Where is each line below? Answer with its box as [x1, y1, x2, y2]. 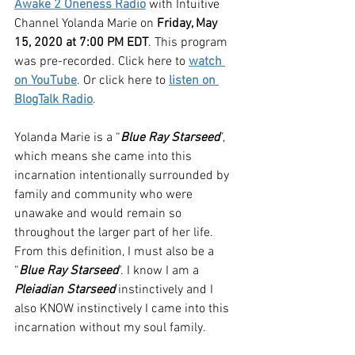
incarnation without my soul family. [14, 320, 206, 336]
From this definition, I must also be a [14, 244, 217, 260]
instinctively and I [115, 282, 216, 298]
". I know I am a [118, 263, 202, 279]
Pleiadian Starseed [14, 282, 115, 298]
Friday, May [157, 16, 220, 32]
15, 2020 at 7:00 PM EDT [14, 35, 148, 51]
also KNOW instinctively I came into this [14, 301, 232, 317]
